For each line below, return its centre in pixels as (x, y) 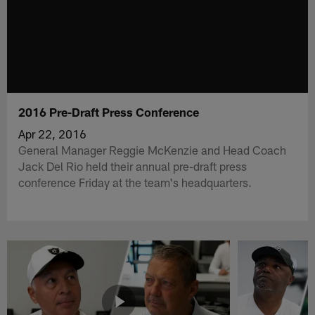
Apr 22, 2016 (53, 133)
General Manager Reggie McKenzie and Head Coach (153, 149)
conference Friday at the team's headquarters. (135, 182)
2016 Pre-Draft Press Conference (109, 111)
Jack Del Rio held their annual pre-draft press (133, 166)
